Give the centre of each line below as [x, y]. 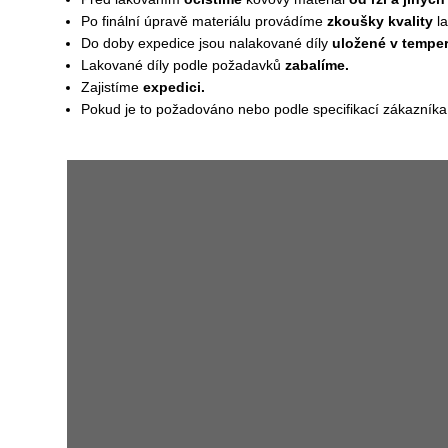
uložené [359, 43]
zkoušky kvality [380, 21]
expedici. [174, 87]
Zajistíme [112, 87]
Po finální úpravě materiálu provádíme [204, 21]
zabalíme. [315, 65]
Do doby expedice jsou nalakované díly [207, 43]
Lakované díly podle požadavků [181, 65]
